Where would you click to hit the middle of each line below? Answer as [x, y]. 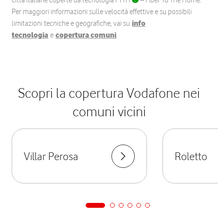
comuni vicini [109, 111]
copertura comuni [86, 35]
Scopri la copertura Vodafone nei [109, 93]
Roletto [191, 156]
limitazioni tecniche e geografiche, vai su [72, 23]
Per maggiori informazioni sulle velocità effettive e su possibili [102, 12]
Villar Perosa [51, 156]
